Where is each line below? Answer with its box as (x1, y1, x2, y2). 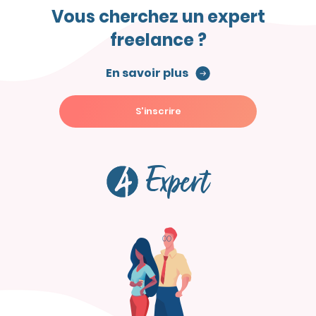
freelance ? (109, 28, 207, 51)
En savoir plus (105, 64, 188, 81)
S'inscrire (135, 104, 181, 118)
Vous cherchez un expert (51, 4, 265, 28)
